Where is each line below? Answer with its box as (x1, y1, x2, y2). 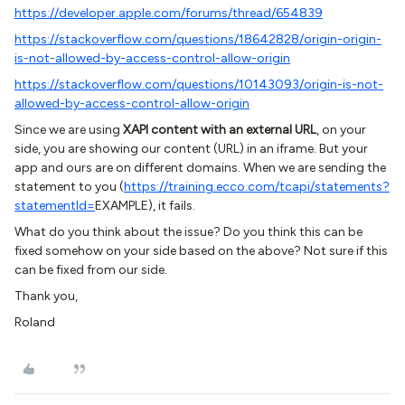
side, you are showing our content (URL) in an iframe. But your (14, 141, 368, 156)
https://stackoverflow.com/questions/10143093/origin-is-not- (14, 77, 383, 92)
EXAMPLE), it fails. (95, 198, 195, 213)
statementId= (14, 198, 95, 213)
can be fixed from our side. (14, 262, 167, 278)
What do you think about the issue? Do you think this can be (14, 224, 363, 240)
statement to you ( (14, 179, 124, 194)
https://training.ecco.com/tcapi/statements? (124, 179, 390, 194)
